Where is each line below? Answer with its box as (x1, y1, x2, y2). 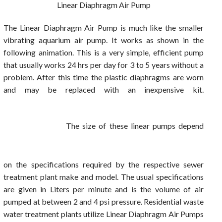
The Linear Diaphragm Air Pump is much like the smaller (3, 22, 204, 32)
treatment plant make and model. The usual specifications (3, 171, 204, 181)
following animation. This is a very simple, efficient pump (3, 47, 204, 57)
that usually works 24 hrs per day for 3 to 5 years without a (3, 59, 204, 69)
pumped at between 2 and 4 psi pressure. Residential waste (3, 196, 204, 206)
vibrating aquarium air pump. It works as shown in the (3, 35, 204, 45)
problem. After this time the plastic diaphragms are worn (3, 72, 204, 82)
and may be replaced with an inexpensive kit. (3, 84, 204, 94)
